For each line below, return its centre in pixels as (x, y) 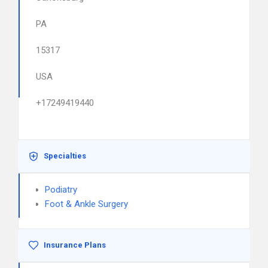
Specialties (65, 156)
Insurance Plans (75, 245)
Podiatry (61, 190)
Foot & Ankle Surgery (86, 204)
